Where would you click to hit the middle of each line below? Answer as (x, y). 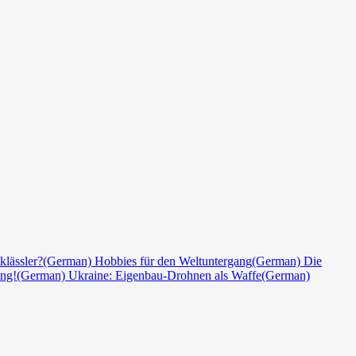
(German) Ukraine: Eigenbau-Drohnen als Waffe (139, 276)
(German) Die (287, 261)
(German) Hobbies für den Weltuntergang (148, 261)
